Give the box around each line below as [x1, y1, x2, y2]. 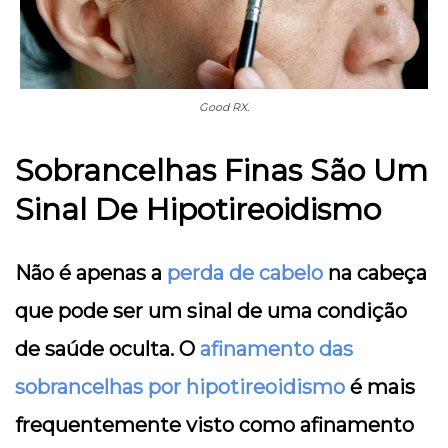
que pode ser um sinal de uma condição [15, 298, 407, 323]
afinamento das [200, 336, 353, 361]
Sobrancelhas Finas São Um [15, 151, 428, 189]
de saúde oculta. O [15, 336, 200, 361]
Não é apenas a [15, 260, 167, 285]
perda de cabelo [167, 260, 323, 285]
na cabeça [323, 260, 427, 285]
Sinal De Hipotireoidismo [15, 190, 381, 228]
